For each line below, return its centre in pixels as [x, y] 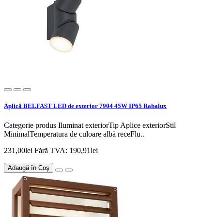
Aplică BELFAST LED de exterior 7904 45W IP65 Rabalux [85, 106]
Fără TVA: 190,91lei [66, 150]
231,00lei [19, 150]
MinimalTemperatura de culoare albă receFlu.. [74, 134]
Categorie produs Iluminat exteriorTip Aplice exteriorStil [90, 125]
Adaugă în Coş [29, 168]
